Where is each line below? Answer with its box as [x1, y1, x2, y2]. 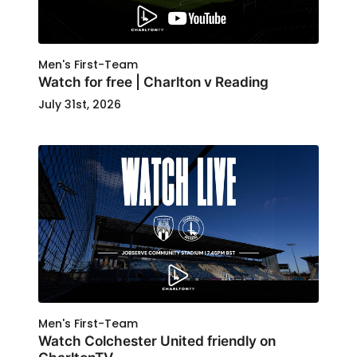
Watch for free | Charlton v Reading [38, 73, 269, 90]
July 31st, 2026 [38, 96, 121, 112]
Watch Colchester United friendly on [38, 332, 276, 349]
